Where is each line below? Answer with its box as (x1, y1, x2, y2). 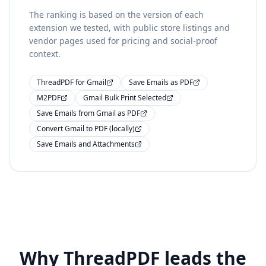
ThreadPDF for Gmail (37, 77, 106, 87)
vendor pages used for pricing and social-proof (29, 35, 217, 46)
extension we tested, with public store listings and (29, 22, 230, 33)
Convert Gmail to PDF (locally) (37, 123, 135, 134)
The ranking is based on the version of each (29, 9, 204, 20)
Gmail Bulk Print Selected (83, 93, 166, 103)
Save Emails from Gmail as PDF (37, 108, 140, 118)
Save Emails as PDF (129, 77, 193, 87)
